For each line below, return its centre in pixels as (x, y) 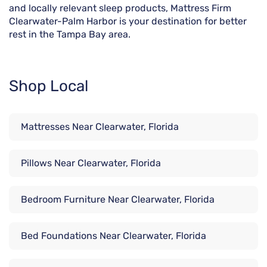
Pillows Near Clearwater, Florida (91, 163)
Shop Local (49, 86)
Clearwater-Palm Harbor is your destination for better (128, 21)
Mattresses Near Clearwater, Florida (100, 127)
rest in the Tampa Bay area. (70, 35)
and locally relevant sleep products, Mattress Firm (120, 8)
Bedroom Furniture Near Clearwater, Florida (118, 200)
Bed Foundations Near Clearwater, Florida (114, 236)
